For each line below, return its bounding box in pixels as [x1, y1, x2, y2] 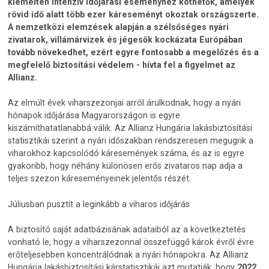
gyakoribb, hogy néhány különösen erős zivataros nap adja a [8, 161, 243, 171]
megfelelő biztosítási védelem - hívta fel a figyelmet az [8, 60, 236, 70]
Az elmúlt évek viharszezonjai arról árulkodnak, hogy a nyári [8, 98, 241, 108]
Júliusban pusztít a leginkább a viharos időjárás [8, 199, 190, 209]
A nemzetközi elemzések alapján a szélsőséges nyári [8, 22, 229, 32]
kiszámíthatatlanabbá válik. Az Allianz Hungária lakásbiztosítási [8, 123, 253, 133]
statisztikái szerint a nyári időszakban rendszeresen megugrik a [8, 136, 254, 146]
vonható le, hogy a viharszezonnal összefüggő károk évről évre [8, 237, 255, 247]
